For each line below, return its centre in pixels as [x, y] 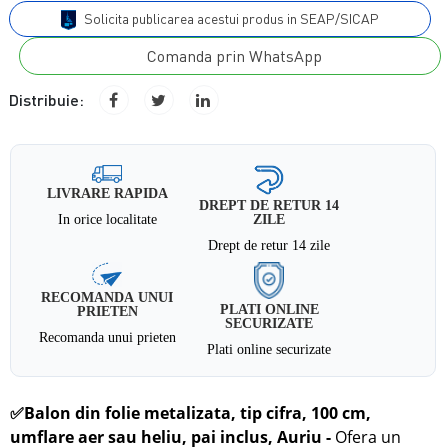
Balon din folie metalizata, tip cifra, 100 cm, [198, 413]
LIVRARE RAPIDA [107, 193]
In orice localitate [107, 219]
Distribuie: [46, 100]
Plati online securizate [269, 349]
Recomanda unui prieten [107, 337]
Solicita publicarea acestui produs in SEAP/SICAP [231, 18]
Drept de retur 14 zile [269, 245]
